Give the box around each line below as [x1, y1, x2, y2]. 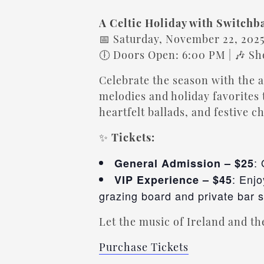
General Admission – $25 [114, 156, 254, 171]
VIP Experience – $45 [114, 172, 232, 187]
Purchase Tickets [99, 240, 189, 254]
